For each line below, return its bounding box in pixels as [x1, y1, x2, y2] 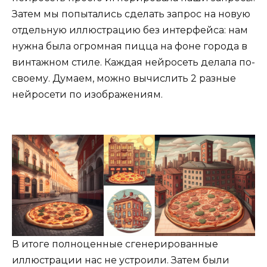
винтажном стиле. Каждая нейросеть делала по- [12, 57, 255, 69]
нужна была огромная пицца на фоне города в [12, 41, 247, 52]
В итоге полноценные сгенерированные [12, 238, 218, 250]
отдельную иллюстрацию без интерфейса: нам [12, 24, 248, 36]
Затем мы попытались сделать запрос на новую [12, 8, 250, 20]
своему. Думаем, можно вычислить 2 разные [12, 73, 236, 85]
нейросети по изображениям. [12, 89, 163, 101]
